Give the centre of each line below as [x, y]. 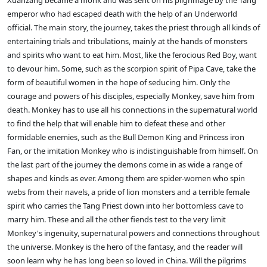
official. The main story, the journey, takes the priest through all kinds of [133, 28]
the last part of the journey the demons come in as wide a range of [125, 165]
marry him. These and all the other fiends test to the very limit [117, 220]
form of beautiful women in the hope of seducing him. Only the [119, 83]
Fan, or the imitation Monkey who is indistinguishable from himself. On [133, 151]
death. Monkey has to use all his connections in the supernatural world [132, 110]
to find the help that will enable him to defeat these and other [116, 124]
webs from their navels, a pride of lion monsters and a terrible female [128, 192]
